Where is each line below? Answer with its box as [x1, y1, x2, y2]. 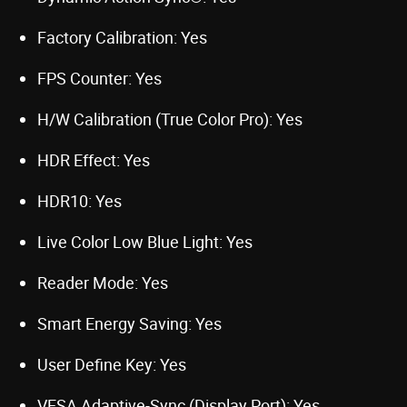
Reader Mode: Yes [37, 271, 168, 293]
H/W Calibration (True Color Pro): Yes [37, 107, 303, 130]
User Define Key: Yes [37, 352, 186, 375]
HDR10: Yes [37, 189, 122, 212]
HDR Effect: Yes [37, 148, 150, 171]
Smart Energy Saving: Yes [37, 312, 222, 334]
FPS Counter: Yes [37, 66, 162, 89]
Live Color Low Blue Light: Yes [37, 230, 253, 253]
